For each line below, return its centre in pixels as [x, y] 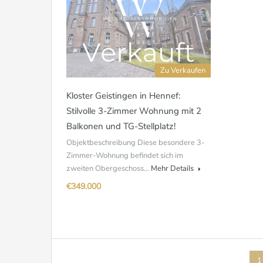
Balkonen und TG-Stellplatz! [121, 126]
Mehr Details [173, 168]
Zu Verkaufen [183, 70]
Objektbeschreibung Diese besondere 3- [136, 143]
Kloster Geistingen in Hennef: [123, 96]
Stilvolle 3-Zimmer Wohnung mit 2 [134, 111]
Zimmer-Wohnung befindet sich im [125, 156]
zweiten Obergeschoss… [109, 168]
